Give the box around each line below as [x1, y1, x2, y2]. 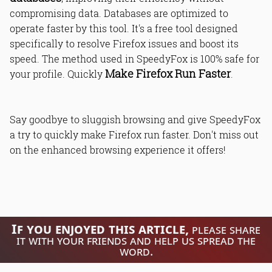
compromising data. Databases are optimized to [10, 7, 228, 20]
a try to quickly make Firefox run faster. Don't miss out [10, 128, 259, 141]
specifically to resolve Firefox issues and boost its [10, 37, 239, 50]
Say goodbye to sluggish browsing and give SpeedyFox [10, 113, 260, 126]
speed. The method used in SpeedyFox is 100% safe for [10, 52, 259, 66]
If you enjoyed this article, [12, 219, 189, 238]
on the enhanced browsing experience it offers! [10, 143, 226, 157]
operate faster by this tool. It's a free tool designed [10, 22, 238, 35]
